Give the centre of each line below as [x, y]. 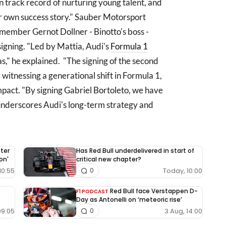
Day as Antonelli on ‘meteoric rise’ [129, 200]
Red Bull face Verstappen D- [154, 191]
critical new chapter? [109, 159]
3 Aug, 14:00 [183, 211]
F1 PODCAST [92, 191]
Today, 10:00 [183, 171]
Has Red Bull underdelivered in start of [135, 151]
